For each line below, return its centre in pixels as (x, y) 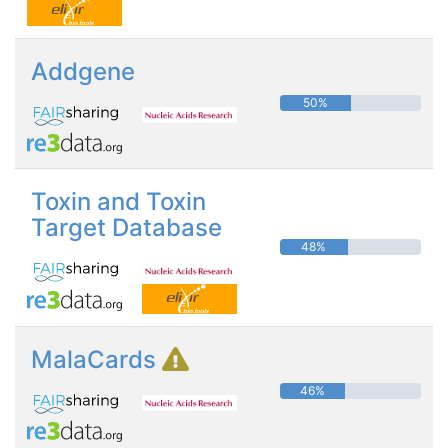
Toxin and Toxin (118, 201)
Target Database (126, 227)
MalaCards (96, 359)
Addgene (83, 71)
